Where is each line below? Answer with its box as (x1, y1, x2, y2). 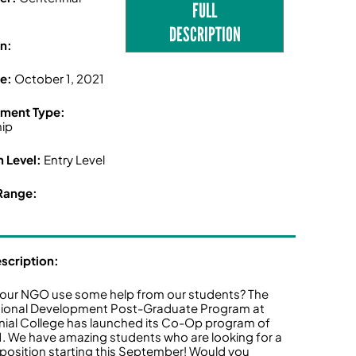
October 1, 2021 (14, 71, 105, 87)
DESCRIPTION (168, 22, 241, 47)
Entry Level (44, 152, 106, 168)
